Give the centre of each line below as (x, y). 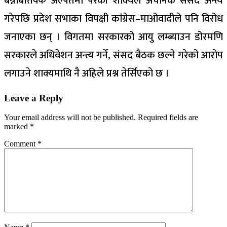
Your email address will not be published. (70, 118)
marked (17, 127)
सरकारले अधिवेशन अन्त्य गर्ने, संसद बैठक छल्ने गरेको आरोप (113, 55)
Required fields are (168, 118)
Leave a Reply (34, 98)
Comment (21, 144)
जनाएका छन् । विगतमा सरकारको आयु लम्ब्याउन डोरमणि (113, 37)
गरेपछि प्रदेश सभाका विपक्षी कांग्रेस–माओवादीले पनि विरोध (113, 18)
